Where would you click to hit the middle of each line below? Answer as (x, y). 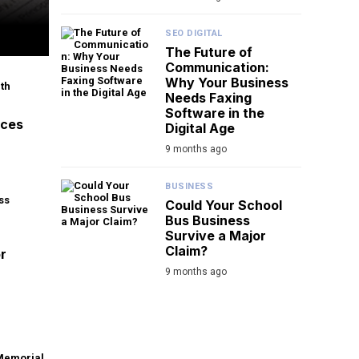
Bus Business (208, 221)
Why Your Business (227, 83)
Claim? (186, 251)
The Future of (209, 52)
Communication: (217, 68)
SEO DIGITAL (194, 34)
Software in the (215, 113)
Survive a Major (216, 236)
